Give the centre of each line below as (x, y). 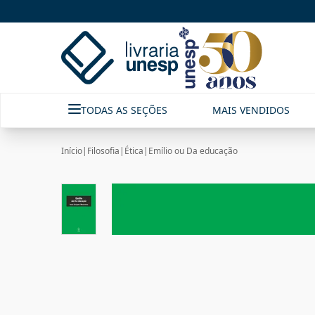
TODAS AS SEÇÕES (124, 110)
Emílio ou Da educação (193, 151)
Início (72, 151)
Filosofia (103, 151)
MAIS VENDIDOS (251, 110)
